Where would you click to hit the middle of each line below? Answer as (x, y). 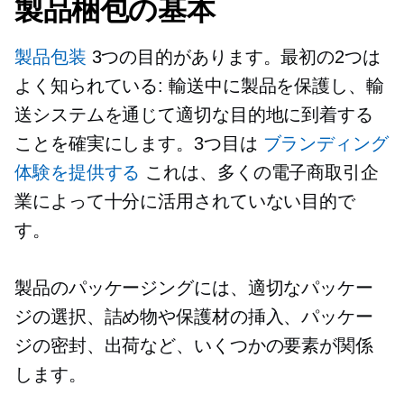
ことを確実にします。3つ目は (139, 143)
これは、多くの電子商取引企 (259, 172)
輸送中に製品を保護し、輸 (274, 86)
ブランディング (326, 143)
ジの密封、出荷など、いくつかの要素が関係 (194, 345)
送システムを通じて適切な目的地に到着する (194, 115)
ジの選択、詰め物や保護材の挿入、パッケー (194, 317)
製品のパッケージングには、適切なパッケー (194, 288)
